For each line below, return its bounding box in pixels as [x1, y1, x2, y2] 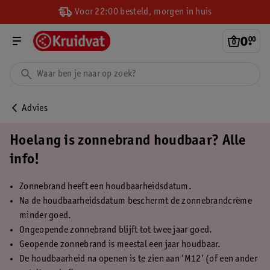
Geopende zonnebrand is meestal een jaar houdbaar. [19, 240, 221, 250]
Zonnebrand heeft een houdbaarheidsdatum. [19, 182, 192, 192]
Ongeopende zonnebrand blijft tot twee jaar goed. [19, 225, 213, 235]
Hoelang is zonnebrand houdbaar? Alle [10, 134, 246, 149]
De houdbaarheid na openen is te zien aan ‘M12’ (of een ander [19, 254, 257, 264]
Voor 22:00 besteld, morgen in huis [72, 7, 212, 17]
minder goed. [19, 211, 72, 221]
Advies [22, 104, 48, 113]
